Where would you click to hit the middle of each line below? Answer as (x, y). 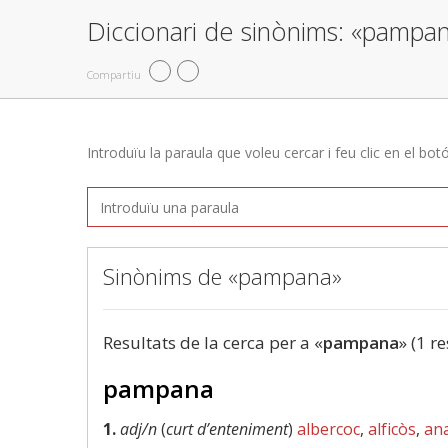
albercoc (328, 429)
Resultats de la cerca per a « (213, 342)
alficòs (392, 429)
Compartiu (114, 74)
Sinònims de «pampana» (222, 276)
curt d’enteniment (227, 429)
